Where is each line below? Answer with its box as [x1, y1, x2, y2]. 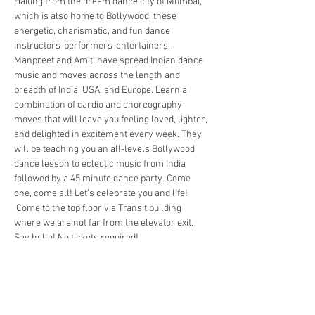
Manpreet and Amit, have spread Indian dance [14, 55, 205, 67]
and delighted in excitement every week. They [14, 129, 204, 141]
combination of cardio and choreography [14, 99, 184, 111]
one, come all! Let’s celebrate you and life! [14, 188, 190, 200]
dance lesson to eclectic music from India [14, 158, 188, 170]
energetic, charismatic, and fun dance [14, 25, 172, 37]
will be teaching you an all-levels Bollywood [14, 143, 197, 155]
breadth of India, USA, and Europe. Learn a [14, 84, 189, 96]
